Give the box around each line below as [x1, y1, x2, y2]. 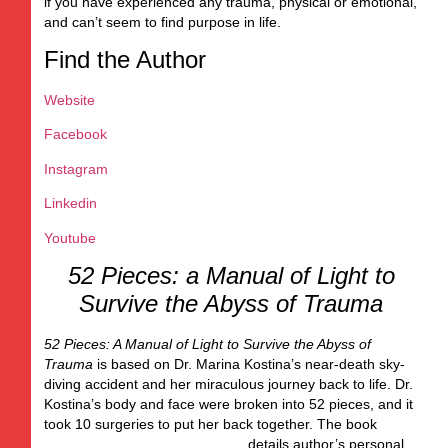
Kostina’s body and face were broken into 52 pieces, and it [43, 395, 413, 412]
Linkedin [43, 195, 97, 212]
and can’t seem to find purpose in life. [43, 13, 281, 30]
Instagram [43, 160, 108, 177]
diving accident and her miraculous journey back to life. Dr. [43, 375, 413, 392]
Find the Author [43, 45, 206, 73]
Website [43, 91, 95, 108]
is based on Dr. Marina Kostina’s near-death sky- [92, 355, 405, 372]
